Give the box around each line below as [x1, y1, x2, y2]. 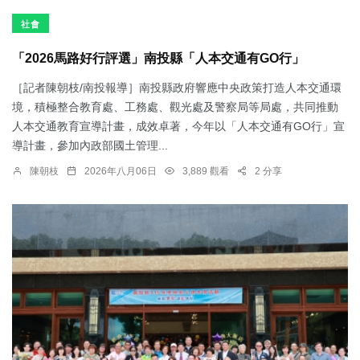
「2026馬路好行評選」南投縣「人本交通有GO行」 [12, 51, 305, 66]
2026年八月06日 [84, 165, 157, 177]
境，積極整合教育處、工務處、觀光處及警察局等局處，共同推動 [12, 100, 338, 113]
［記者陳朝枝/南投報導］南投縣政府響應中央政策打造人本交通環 [12, 80, 342, 94]
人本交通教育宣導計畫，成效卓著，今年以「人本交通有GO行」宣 [12, 119, 345, 133]
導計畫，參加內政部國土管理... [12, 138, 168, 152]
